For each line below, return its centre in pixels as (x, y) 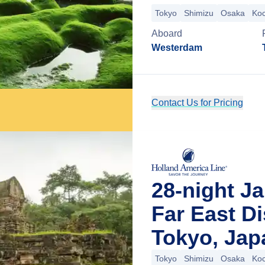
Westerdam (177, 48)
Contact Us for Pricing (197, 103)
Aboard (167, 33)
